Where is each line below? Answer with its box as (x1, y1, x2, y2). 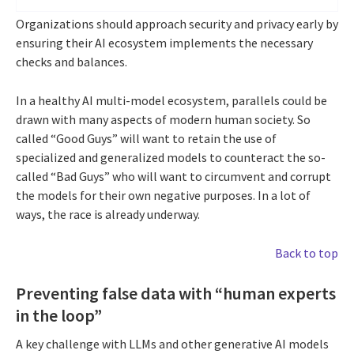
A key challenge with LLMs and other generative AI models (16, 335, 329, 352)
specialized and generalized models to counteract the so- (16, 149, 326, 166)
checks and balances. (16, 54, 127, 70)
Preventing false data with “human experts (16, 282, 336, 305)
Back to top (275, 245, 338, 262)
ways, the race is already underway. (16, 206, 200, 223)
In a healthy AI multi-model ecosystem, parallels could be (16, 92, 327, 109)
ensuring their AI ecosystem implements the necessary (16, 35, 313, 51)
